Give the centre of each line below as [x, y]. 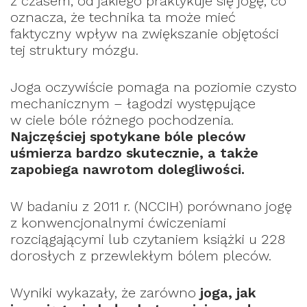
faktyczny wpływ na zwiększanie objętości [145, 33]
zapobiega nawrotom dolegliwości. [127, 169]
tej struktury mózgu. [74, 50]
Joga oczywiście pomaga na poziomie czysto [153, 87]
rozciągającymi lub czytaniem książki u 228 [148, 239]
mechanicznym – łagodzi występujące [133, 103]
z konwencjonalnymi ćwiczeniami [118, 222]
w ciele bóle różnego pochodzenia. [122, 120]
